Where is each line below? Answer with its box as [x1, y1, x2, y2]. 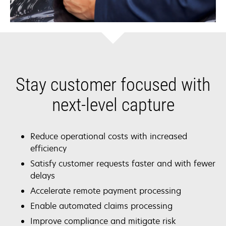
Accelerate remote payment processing [30, 185, 181, 196]
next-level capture [51, 94, 175, 116]
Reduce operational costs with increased [30, 130, 187, 142]
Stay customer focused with [16, 74, 210, 95]
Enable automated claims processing [30, 200, 173, 211]
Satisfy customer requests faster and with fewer [30, 157, 215, 169]
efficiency [30, 142, 67, 154]
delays [30, 169, 55, 181]
